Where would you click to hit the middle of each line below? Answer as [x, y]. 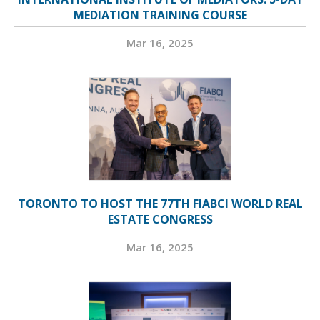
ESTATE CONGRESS [160, 220]
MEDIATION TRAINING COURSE [160, 15]
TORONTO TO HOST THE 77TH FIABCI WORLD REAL [160, 204]
